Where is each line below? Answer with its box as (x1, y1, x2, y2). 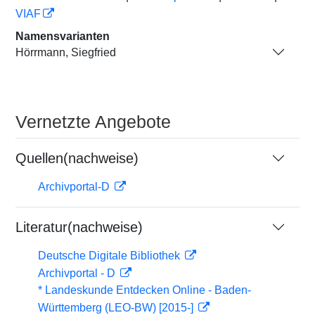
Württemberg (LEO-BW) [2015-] (38, 302, 196, 314)
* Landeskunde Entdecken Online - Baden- (38, 284, 251, 296)
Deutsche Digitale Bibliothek (38, 250, 183, 262)
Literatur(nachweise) (15, 219, 143, 235)
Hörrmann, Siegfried (15, 46, 116, 58)
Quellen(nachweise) (15, 150, 139, 166)
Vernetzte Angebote (15, 112, 171, 131)
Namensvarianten (15, 30, 110, 42)
